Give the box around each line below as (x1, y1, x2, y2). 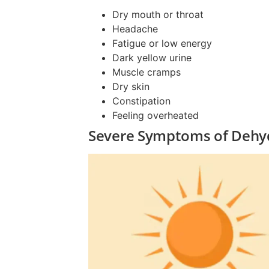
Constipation (112, 94, 171, 107)
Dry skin (112, 80, 150, 92)
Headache (112, 22, 158, 35)
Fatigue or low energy (112, 37, 212, 49)
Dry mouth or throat (112, 8, 204, 20)
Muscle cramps (112, 65, 181, 78)
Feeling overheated (112, 109, 199, 121)
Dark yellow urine (112, 51, 192, 64)
